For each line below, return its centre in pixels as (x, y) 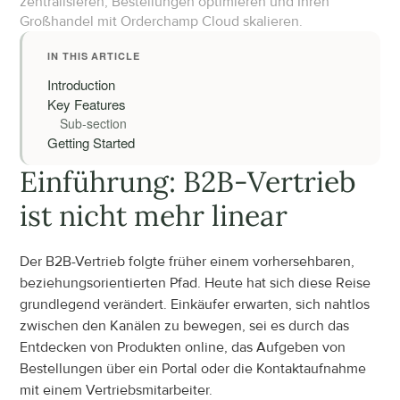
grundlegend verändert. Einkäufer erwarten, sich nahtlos (195, 304)
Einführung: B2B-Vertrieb (188, 182)
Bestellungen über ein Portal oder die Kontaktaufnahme (193, 369)
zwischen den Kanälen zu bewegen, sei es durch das (185, 326)
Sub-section (94, 123)
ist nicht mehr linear (154, 216)
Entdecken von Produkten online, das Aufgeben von (183, 347)
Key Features (87, 104)
